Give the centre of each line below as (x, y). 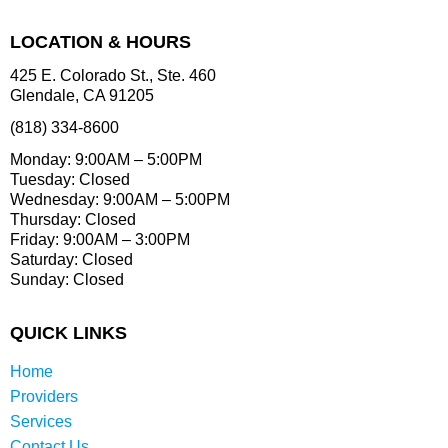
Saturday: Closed (71, 260)
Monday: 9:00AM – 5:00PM (106, 160)
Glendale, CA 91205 (82, 96)
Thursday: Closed (73, 220)
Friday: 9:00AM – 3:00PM (100, 240)
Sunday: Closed (67, 280)
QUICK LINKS (68, 333)
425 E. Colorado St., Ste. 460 (113, 76)
